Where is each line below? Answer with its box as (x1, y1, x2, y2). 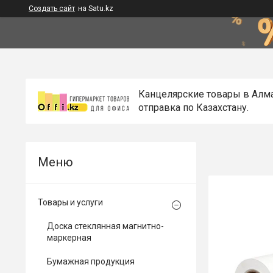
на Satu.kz (78, 4, 113, 13)
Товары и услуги (38, 197, 103, 207)
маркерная (47, 233, 91, 243)
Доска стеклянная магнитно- (47, 221, 164, 231)
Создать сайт (29, 4, 75, 13)
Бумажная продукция (47, 257, 135, 266)
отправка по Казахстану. (138, 102, 249, 113)
